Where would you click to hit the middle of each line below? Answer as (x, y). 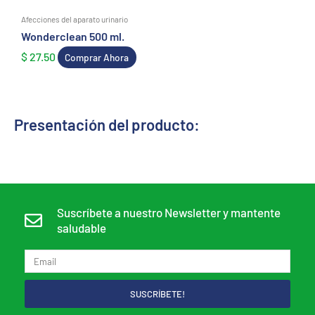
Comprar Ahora (97, 58)
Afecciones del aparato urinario (75, 19)
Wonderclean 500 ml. (73, 37)
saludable (82, 228)
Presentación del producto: (107, 125)
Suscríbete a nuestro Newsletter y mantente (169, 213)
